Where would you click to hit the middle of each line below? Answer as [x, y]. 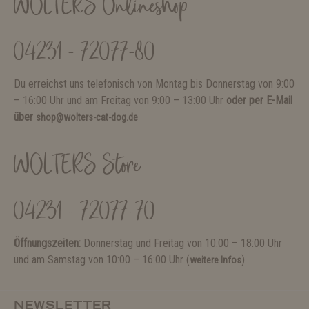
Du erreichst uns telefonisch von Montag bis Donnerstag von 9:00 [154, 84]
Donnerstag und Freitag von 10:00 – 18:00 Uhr [183, 243]
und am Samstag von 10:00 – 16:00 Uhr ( [102, 260]
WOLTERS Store [77, 167]
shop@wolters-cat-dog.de [87, 118]
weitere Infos [216, 260]
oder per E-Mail [259, 101]
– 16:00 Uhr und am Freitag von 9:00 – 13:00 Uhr [120, 101]
